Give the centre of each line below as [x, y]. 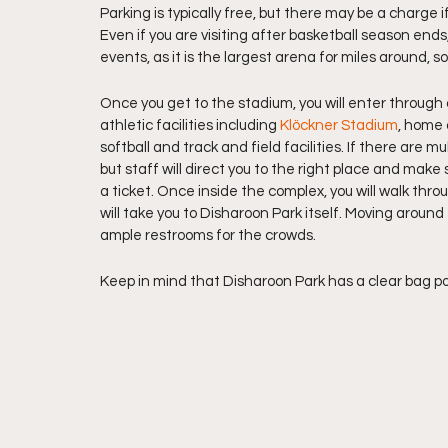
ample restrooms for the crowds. [208, 236]
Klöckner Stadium [339, 126]
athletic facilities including [190, 126]
